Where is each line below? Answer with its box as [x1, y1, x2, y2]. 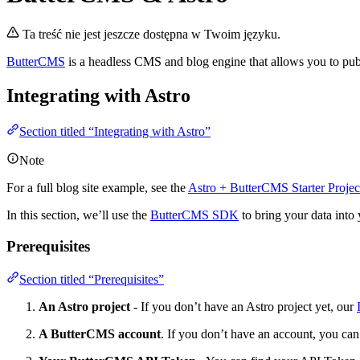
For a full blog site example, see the [6, 181, 188, 195]
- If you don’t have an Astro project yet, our [130, 299, 357, 313]
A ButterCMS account [39, 326, 161, 341]
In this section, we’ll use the [6, 208, 150, 223]
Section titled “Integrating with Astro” [19, 125, 211, 139]
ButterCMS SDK [150, 208, 239, 223]
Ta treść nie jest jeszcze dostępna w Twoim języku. [22, 27, 280, 42]
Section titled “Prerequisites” [19, 272, 164, 286]
